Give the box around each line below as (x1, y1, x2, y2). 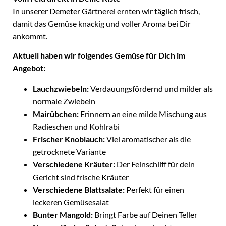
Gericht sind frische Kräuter (33, 172, 129, 182)
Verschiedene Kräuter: (33, 159, 117, 169)
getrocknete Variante (33, 147, 106, 156)
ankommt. (13, 31, 49, 41)
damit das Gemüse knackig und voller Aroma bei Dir (13, 19, 191, 28)
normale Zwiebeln (33, 96, 95, 106)
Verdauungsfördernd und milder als (89, 84, 213, 93)
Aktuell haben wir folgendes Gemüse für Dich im (13, 50, 185, 60)
